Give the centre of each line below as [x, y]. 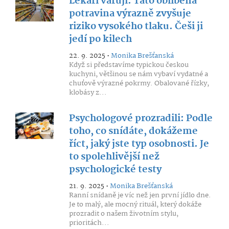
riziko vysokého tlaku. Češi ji [136, 27]
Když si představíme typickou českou [129, 65]
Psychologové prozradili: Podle [141, 119]
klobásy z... [88, 93]
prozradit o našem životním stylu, [123, 214]
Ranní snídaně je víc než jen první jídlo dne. [140, 195]
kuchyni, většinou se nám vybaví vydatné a [138, 74]
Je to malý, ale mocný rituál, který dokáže [135, 204]
